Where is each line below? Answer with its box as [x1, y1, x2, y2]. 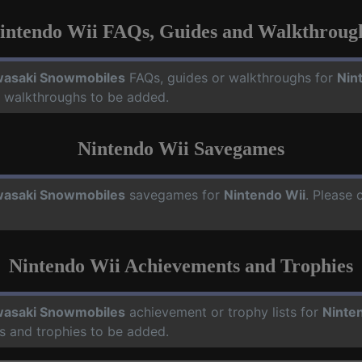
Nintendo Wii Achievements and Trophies [9, 255, 353, 276]
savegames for [125, 187, 224, 203]
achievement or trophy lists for [125, 304, 322, 320]
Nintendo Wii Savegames [78, 138, 284, 159]
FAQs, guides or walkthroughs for [125, 69, 337, 86]
